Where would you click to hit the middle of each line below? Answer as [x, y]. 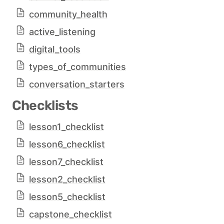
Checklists [45, 106]
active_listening [62, 32]
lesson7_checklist [66, 162]
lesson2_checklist [67, 179]
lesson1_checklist [66, 127]
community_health [68, 14]
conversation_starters [76, 84]
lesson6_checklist [67, 144]
